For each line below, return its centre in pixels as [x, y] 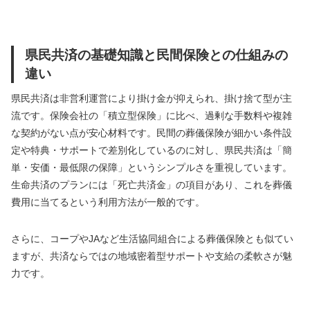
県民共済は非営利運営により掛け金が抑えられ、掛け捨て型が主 [152, 99]
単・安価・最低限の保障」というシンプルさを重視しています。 [152, 168]
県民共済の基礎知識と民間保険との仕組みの [156, 55]
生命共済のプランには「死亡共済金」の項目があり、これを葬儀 [152, 185]
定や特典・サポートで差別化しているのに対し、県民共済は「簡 [152, 151]
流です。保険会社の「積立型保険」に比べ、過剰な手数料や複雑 [152, 116]
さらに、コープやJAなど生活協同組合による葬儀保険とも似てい [152, 239]
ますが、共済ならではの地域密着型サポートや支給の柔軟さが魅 [152, 256]
